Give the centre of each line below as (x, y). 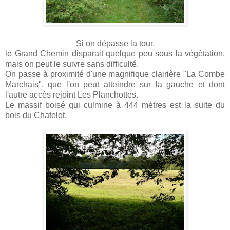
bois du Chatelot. (37, 116)
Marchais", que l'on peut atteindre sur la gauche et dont (115, 85)
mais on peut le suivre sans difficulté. (72, 64)
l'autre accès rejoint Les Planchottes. (73, 95)
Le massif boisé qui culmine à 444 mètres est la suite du (115, 105)
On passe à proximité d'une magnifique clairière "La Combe (115, 74)
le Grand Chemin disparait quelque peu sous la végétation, (115, 54)
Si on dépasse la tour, (115, 44)
